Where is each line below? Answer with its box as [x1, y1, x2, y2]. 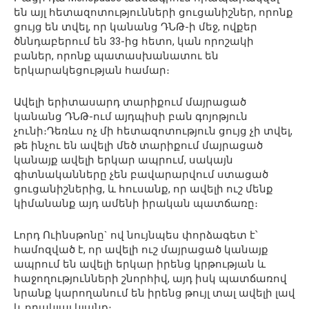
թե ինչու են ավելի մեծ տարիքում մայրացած [14, 139, 263, 152]
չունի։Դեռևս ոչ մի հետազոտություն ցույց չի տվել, [14, 125, 292, 137]
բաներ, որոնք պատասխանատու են [14, 50, 219, 62]
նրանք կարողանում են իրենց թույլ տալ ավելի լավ [14, 287, 295, 299]
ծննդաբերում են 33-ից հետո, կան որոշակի [14, 35, 254, 48]
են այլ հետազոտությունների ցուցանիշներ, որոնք [14, 6, 293, 19]
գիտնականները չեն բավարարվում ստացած [14, 168, 268, 181]
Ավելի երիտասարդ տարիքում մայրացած [14, 96, 246, 108]
